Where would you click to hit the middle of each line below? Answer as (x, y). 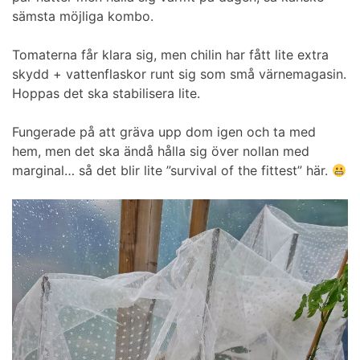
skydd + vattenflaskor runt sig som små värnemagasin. (179, 74)
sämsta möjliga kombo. (83, 16)
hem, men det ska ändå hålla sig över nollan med (161, 151)
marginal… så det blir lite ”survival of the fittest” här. (172, 170)
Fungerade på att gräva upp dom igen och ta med (164, 131)
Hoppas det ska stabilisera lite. (106, 93)
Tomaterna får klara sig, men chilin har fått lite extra (170, 54)
